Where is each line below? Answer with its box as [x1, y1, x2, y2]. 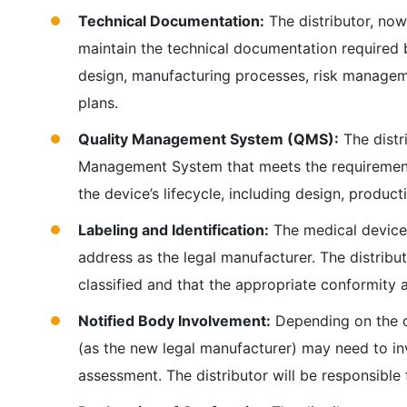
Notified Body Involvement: [77, 312, 271, 331]
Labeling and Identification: [77, 221, 269, 240]
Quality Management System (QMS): [77, 130, 339, 149]
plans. [77, 94, 118, 113]
